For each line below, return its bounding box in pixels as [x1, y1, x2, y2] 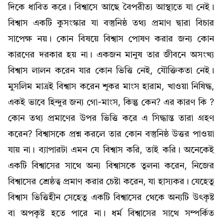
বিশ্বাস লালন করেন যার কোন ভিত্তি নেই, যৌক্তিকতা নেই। [8, 66, 214, 76]
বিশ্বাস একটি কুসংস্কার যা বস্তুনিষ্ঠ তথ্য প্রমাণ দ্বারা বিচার [8, 19, 214, 28]
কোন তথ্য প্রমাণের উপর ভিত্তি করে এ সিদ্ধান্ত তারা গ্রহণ [8, 114, 214, 123]
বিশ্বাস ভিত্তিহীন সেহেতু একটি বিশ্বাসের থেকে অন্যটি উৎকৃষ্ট [8, 193, 214, 203]
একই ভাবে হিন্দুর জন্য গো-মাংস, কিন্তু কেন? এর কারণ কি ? [8, 98, 214, 108]
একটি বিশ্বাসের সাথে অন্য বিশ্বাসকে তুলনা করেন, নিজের [8, 162, 214, 171]
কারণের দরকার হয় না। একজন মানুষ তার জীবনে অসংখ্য [8, 51, 214, 60]
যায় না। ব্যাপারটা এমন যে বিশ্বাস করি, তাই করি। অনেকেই [8, 146, 214, 155]
